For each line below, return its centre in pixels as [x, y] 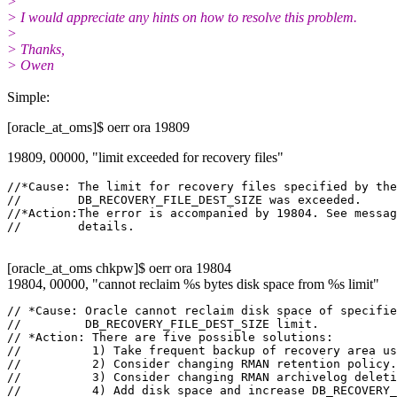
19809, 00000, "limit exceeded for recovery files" [145, 157]
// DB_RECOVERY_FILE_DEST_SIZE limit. [163, 323]
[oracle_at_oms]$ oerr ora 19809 [98, 127]
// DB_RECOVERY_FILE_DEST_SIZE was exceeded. [184, 199]
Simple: [28, 97]
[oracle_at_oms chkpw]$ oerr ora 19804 [119, 268]
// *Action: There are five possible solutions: [170, 337]
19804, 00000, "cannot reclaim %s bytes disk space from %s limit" [193, 284]
